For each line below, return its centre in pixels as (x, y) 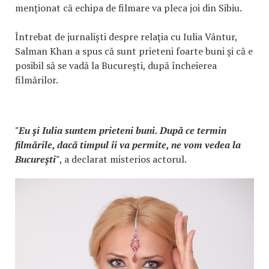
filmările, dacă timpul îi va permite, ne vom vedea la (128, 144)
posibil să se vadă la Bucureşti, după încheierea (116, 65)
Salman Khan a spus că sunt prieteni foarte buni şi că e (134, 51)
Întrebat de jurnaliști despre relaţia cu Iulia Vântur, (126, 36)
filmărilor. (37, 80)
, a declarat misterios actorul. (123, 159)
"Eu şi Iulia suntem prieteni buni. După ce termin (121, 130)
